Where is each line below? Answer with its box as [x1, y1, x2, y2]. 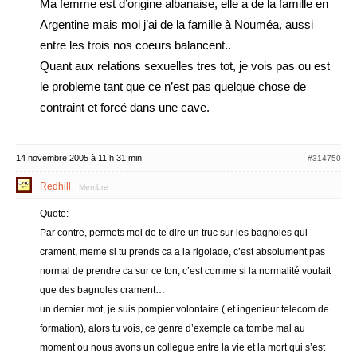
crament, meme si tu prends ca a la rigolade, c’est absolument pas [40, 246, 325, 257]
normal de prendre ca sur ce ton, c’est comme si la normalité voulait [40, 265, 331, 277]
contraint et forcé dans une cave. [40, 100, 210, 114]
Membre [79, 182, 108, 191]
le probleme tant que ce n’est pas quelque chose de [40, 80, 306, 93]
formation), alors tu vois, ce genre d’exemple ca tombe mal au [40, 323, 305, 334]
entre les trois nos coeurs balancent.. [40, 38, 231, 52]
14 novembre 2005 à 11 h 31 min [16, 153, 142, 163]
